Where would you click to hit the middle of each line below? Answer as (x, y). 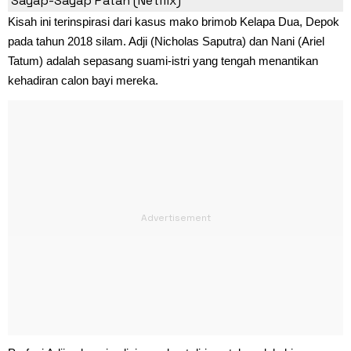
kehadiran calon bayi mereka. (83, 80)
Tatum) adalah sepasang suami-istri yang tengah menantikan (163, 60)
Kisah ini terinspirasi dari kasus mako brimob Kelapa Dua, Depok (174, 21)
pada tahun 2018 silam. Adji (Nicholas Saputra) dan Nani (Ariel (166, 41)
